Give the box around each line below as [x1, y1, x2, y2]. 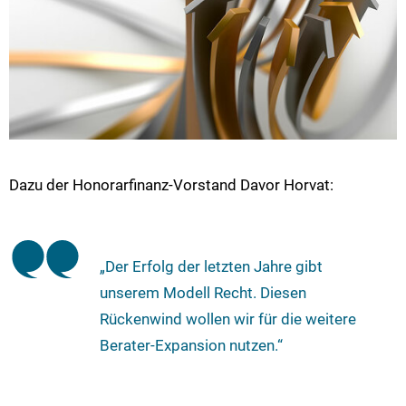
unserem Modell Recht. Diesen [100, 283, 306, 302]
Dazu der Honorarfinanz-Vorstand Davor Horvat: [9, 176, 333, 195]
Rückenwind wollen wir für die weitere [100, 309, 356, 328]
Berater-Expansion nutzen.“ [100, 335, 283, 354]
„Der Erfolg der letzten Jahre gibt [100, 256, 323, 275]
